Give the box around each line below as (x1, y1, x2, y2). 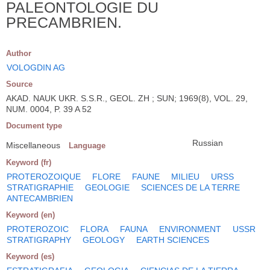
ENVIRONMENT (159, 224, 221, 234)
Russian (192, 137, 223, 148)
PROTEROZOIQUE (7, 171, 81, 181)
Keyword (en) (6, 210, 55, 219)
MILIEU (171, 171, 199, 181)
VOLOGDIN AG (7, 62, 65, 72)
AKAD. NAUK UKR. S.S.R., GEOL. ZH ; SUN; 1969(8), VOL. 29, (6, 93, 248, 103)
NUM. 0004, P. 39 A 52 (6, 104, 92, 114)
